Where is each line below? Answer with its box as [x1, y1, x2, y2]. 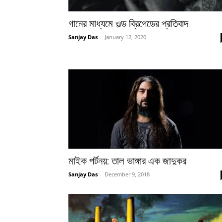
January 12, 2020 [105, 33, 146, 41]
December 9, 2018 [105, 170, 150, 178]
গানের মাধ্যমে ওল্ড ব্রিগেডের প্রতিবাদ [68, 18, 188, 30]
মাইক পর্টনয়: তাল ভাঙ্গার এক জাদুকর [68, 155, 186, 167]
